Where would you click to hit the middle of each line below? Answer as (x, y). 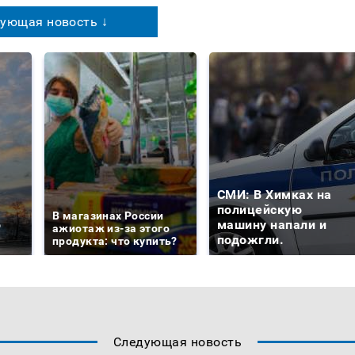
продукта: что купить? (115, 241)
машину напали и (272, 225)
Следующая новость (177, 342)
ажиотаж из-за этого (111, 229)
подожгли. (251, 240)
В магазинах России (108, 216)
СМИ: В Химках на (275, 195)
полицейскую (260, 210)
